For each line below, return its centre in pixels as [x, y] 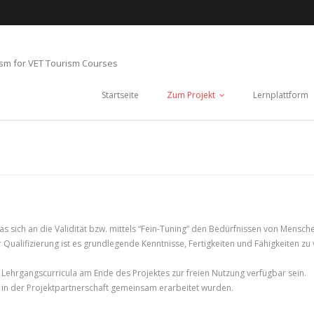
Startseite [120, 95]
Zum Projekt [191, 95]
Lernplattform [281, 95]
